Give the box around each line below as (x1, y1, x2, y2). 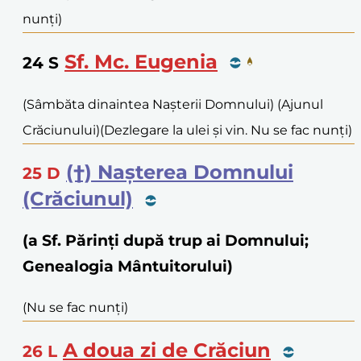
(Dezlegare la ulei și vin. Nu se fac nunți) (100, 122, 352, 138)
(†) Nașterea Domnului (66, 160, 293, 185)
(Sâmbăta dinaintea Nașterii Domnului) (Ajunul (23, 96, 323, 112)
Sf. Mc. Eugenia (64, 49, 218, 73)
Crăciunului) (23, 122, 100, 138)
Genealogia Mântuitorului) (23, 257, 233, 276)
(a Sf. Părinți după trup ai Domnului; (23, 231, 309, 251)
